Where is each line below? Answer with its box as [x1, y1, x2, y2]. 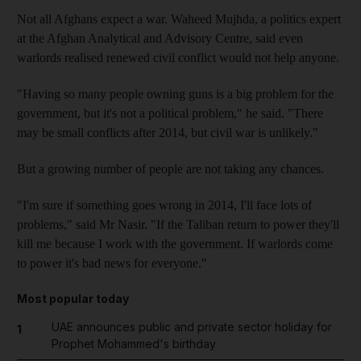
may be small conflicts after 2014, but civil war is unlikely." [17, 125, 318, 139]
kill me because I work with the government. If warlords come [17, 236, 333, 251]
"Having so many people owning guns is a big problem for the [17, 86, 334, 101]
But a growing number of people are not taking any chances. [17, 161, 324, 176]
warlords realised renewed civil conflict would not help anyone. [17, 50, 339, 64]
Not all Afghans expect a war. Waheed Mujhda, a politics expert [17, 11, 341, 26]
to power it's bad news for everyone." [17, 255, 207, 270]
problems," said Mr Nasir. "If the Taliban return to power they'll [17, 217, 339, 231]
